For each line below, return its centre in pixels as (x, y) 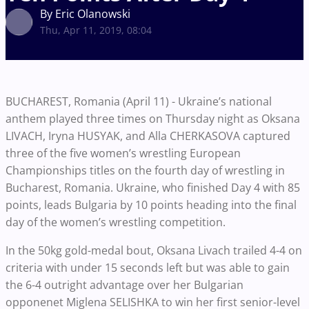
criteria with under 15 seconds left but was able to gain (148, 268)
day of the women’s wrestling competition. (117, 222)
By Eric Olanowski (85, 14)
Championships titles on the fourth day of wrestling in (145, 170)
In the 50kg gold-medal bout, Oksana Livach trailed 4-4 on (154, 250)
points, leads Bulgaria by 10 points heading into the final (151, 205)
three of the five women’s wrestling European (123, 153)
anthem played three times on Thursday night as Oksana (153, 119)
